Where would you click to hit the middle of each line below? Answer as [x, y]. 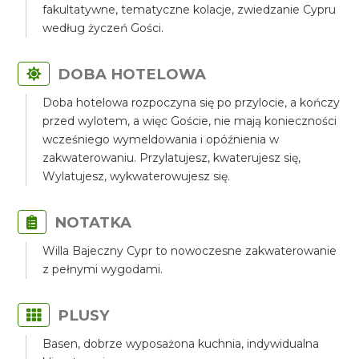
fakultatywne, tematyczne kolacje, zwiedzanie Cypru [190, 10]
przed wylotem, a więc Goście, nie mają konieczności [190, 121]
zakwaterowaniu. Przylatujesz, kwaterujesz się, [172, 158]
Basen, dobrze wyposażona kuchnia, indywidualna [181, 344]
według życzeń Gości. [103, 28]
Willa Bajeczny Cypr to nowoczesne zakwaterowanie [190, 251]
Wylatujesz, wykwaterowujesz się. [137, 176]
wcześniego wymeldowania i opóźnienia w [161, 139]
